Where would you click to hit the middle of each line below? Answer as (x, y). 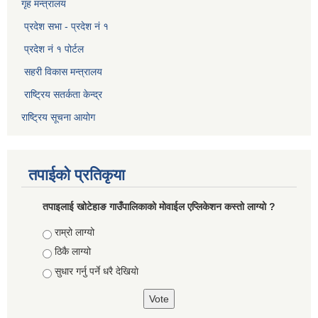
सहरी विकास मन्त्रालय (63, 71)
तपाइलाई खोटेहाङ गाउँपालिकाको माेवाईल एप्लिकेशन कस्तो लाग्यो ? (159, 206)
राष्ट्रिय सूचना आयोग (58, 117)
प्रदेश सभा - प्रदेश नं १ (66, 26)
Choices (62, 232)
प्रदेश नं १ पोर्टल (54, 49)
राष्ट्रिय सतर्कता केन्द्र (63, 94)
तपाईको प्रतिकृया (77, 175)
